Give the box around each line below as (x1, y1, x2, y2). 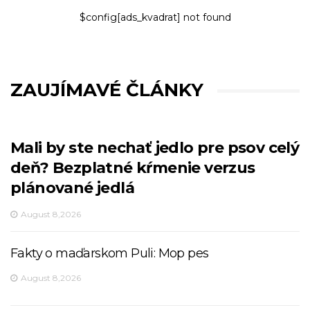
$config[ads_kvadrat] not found (79, 11, 231, 24)
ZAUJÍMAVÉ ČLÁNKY (10, 79, 203, 102)
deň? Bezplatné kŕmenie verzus (10, 158, 255, 178)
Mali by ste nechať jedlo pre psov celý (10, 138, 300, 158)
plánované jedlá (10, 179, 134, 198)
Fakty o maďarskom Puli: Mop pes (10, 246, 209, 262)
